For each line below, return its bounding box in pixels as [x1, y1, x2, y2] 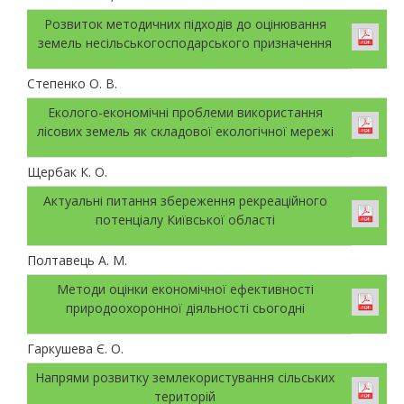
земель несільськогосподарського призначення [38, 33, 332, 51]
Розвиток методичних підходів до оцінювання [43, 14, 326, 32]
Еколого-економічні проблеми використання [47, 103, 323, 121]
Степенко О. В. [27, 74, 117, 92]
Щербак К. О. [27, 162, 107, 180]
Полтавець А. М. [27, 251, 127, 269]
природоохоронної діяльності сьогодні [65, 298, 305, 317]
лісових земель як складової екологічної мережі [36, 122, 334, 140]
